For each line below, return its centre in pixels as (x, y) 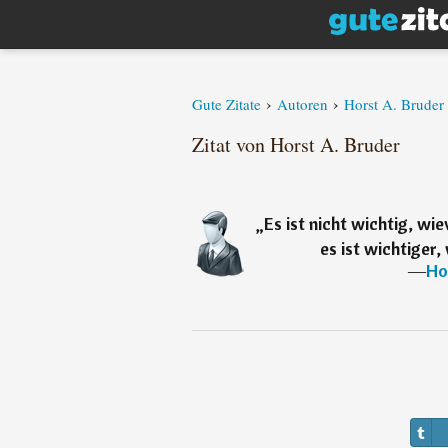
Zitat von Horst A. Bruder (296, 144)
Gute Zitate (226, 104)
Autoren (302, 104)
